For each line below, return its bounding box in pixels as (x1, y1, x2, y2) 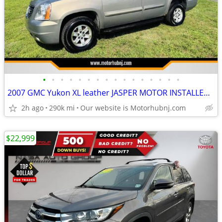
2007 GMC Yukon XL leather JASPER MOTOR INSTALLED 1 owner (204, 87, 210, 98)
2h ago (21, 103, 44, 112)
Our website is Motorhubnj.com (80, 103, 186, 112)
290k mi (49, 103, 75, 112)
